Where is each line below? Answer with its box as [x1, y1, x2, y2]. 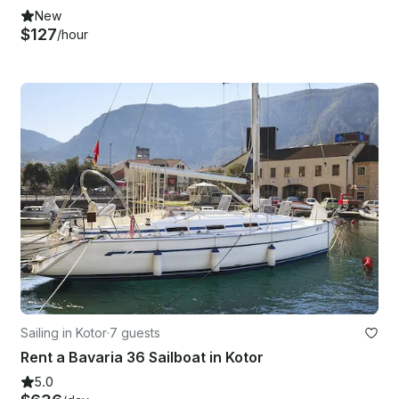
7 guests [110, 325, 160, 341]
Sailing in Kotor [20, 325, 107, 341]
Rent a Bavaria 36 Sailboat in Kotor [20, 348, 264, 367]
